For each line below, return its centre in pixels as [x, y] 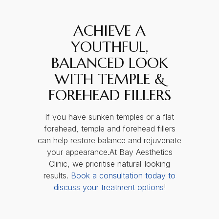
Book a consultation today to [122, 176]
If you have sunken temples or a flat [109, 117]
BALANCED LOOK [109, 63]
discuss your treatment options [109, 187]
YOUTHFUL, [109, 47]
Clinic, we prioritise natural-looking [109, 164]
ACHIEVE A [109, 31]
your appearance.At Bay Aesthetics [109, 152]
